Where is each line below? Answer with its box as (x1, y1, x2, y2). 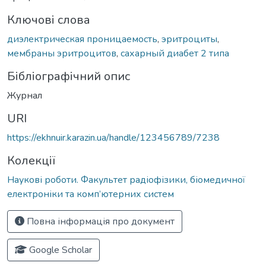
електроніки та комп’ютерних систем (7, 187, 174, 201)
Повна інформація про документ (24, 214, 175, 228)
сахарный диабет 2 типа (121, 46, 229, 60)
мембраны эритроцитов (7, 46, 116, 60)
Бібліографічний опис (7, 68, 130, 84)
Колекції (7, 152, 55, 169)
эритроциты (161, 32, 217, 46)
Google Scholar (27, 243, 92, 256)
